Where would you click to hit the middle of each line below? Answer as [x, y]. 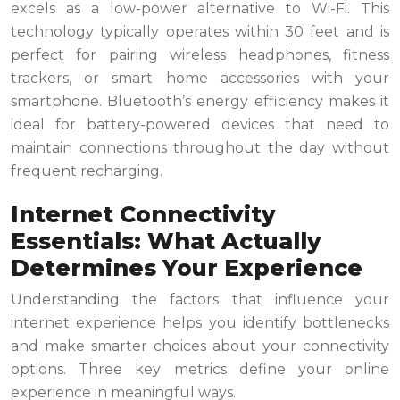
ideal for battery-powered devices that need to [200, 125]
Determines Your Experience [187, 268]
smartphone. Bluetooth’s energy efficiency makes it [200, 102]
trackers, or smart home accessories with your [200, 79]
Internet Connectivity [143, 215]
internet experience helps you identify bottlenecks [200, 323]
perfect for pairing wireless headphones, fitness [200, 55]
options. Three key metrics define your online [200, 370]
